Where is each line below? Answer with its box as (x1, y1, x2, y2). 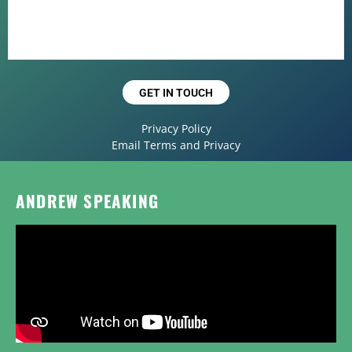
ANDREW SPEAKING (16, 189, 159, 214)
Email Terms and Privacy (112, 137, 240, 153)
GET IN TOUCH (139, 86, 213, 99)
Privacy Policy (141, 121, 211, 137)
